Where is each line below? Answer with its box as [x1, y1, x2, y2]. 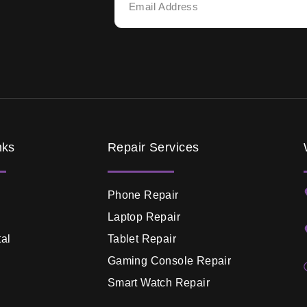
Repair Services [107, 140, 199, 155]
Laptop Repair [107, 210, 180, 223]
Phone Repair [107, 188, 179, 201]
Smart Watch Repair [107, 276, 210, 288]
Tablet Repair [107, 232, 176, 245]
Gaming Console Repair [107, 254, 232, 267]
